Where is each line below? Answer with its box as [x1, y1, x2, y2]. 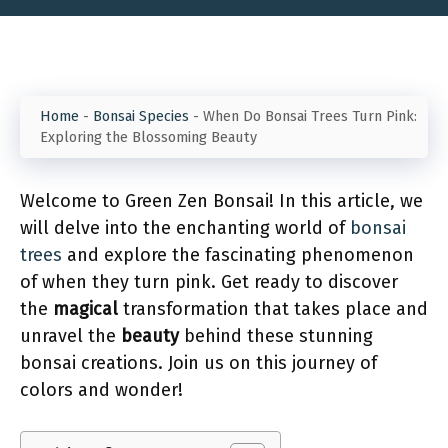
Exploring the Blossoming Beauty [40, 128, 257, 146]
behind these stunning [179, 325, 373, 347]
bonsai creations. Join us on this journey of [20, 352, 377, 374]
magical [53, 298, 118, 320]
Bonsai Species [93, 107, 189, 125]
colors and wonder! [20, 379, 183, 401]
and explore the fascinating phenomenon [62, 244, 414, 266]
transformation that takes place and [118, 298, 428, 320]
